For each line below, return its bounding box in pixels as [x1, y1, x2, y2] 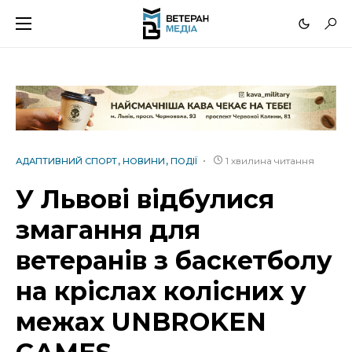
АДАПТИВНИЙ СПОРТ [16, 156, 117, 167]
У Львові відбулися [16, 184, 274, 215]
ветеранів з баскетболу [16, 245, 332, 277]
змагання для [16, 214, 200, 246]
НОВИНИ [123, 156, 165, 167]
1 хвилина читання [225, 155, 314, 167]
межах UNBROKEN [16, 306, 266, 338]
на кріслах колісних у [16, 276, 306, 307]
